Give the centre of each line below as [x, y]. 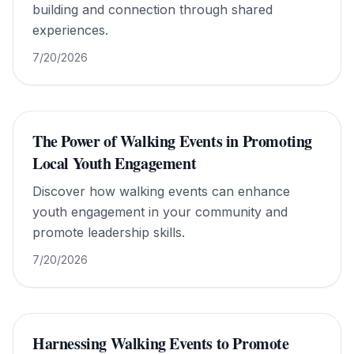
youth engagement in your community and [160, 212]
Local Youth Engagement [115, 163]
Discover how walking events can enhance [161, 191]
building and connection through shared [153, 9]
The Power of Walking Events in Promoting [173, 141]
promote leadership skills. [109, 232]
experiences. [70, 30]
